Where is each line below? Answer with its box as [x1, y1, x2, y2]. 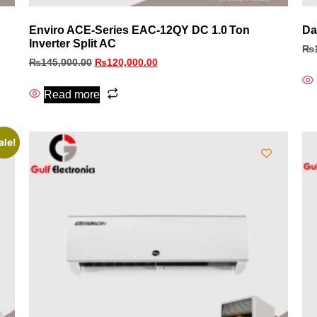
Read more [43, 88, 100, 101]
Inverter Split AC [28, 38, 116, 50]
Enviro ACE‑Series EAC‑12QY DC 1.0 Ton [28, 24, 250, 37]
